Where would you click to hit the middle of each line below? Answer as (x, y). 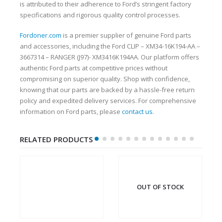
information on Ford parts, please (71, 111)
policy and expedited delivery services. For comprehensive (108, 100)
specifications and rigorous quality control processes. (100, 15)
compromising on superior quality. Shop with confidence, (105, 79)
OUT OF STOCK (160, 187)
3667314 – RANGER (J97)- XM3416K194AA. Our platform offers (110, 57)
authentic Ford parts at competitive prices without (94, 68)
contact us (137, 111)
